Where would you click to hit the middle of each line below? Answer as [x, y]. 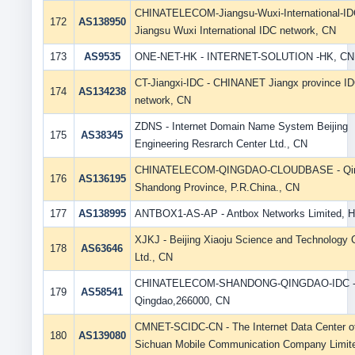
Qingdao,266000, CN [182, 301]
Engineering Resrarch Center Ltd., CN [221, 144]
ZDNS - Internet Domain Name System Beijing [241, 126]
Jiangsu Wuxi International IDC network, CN [235, 31]
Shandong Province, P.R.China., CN [217, 187]
